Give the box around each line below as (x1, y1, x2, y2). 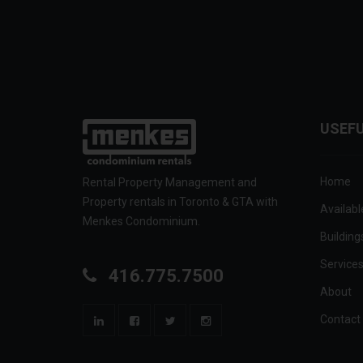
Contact (319, 313, 361, 327)
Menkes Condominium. (83, 215, 200, 228)
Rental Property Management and (83, 176, 257, 190)
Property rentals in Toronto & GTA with (83, 195, 278, 209)
